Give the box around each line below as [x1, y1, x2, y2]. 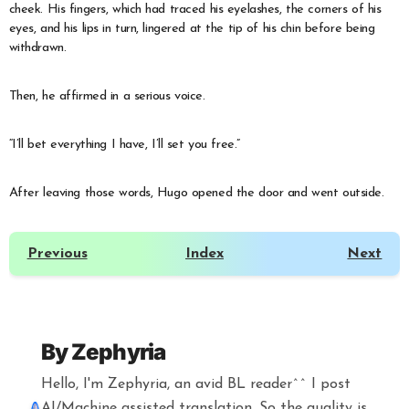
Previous [26, 246, 88, 261]
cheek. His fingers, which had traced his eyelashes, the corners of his [8, 2, 382, 16]
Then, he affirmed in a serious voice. [8, 89, 205, 103]
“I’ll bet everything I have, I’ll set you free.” [8, 137, 240, 152]
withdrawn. [8, 40, 67, 55]
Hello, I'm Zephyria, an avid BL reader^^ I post [40, 377, 351, 393]
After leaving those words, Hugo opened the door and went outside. [8, 185, 384, 200]
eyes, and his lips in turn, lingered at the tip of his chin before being [8, 21, 375, 36]
